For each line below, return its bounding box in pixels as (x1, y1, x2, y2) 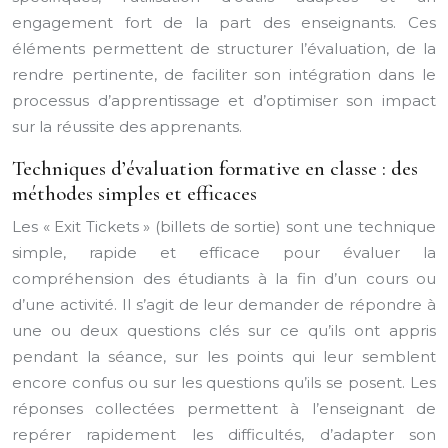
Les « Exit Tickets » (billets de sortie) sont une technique (12, 217, 436, 236)
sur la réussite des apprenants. (12, 117, 242, 136)
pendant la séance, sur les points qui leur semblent (12, 347, 436, 366)
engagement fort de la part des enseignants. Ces (12, 13, 436, 32)
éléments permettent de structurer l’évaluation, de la (12, 39, 436, 58)
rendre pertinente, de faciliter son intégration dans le (12, 65, 436, 84)
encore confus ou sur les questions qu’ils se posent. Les (12, 373, 436, 392)
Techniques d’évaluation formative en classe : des (12, 156, 418, 181)
